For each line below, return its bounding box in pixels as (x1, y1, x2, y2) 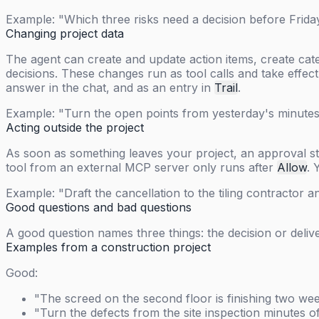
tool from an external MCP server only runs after (6, 160, 277, 175)
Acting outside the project (6, 120, 144, 135)
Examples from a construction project (6, 240, 211, 255)
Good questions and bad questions (6, 200, 192, 215)
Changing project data (6, 26, 124, 41)
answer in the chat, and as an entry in (6, 80, 214, 95)
